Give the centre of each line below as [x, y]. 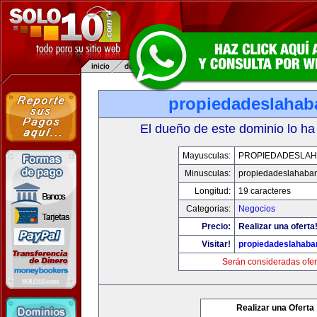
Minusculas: [208, 173]
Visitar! [216, 244]
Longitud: [213, 191]
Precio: [216, 226]
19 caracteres [265, 191]
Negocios [257, 209]
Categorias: [208, 209]
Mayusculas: [207, 156]
